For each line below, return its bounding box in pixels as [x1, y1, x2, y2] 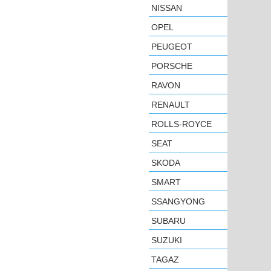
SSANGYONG [151, 197, 205, 206]
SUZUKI [151, 235, 182, 245]
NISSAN [151, 3, 182, 13]
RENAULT [151, 100, 190, 109]
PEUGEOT [151, 42, 192, 51]
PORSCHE [151, 61, 192, 71]
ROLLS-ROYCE [151, 119, 212, 129]
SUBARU [151, 216, 186, 226]
